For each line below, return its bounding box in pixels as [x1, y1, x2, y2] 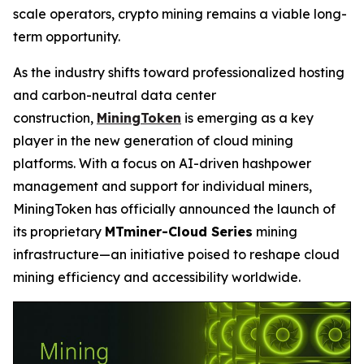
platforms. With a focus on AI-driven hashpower [13, 155, 311, 171]
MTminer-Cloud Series [105, 223, 253, 240]
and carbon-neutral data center [13, 87, 216, 103]
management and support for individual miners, [13, 178, 312, 194]
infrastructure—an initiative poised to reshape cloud [13, 246, 340, 262]
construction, [13, 110, 97, 126]
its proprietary [13, 223, 105, 240]
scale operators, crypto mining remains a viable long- [13, 6, 347, 22]
